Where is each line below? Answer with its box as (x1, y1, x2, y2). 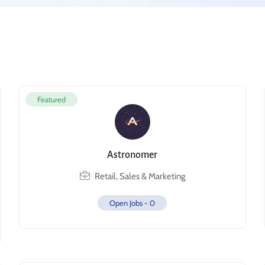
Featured (37, 95, 66, 104)
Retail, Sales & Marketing (94, 171, 185, 182)
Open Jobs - (109, 198, 150, 208)
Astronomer (107, 150, 158, 160)
